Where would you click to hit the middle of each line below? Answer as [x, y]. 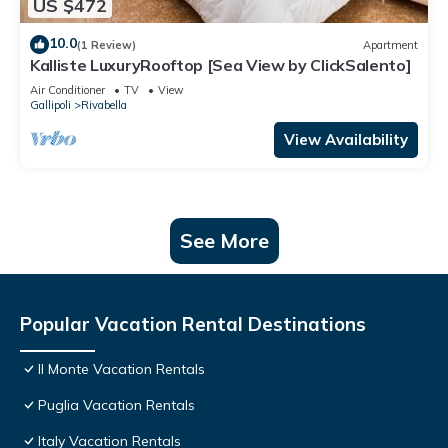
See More [224, 241]
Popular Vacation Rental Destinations [193, 324]
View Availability [346, 140]
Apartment [390, 44]
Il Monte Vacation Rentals [121, 369]
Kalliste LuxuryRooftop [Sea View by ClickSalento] [221, 65]
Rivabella [104, 105]
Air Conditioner [67, 90]
